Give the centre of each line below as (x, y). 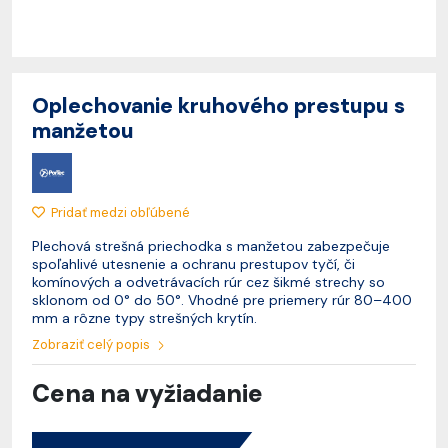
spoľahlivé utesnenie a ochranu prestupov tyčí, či (193, 264)
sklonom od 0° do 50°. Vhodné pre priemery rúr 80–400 (222, 300)
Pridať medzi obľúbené (120, 212)
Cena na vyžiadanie (147, 394)
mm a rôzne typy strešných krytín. (144, 318)
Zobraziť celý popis (92, 344)
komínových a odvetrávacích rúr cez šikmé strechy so (208, 282)
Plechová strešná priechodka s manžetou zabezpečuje (211, 246)
